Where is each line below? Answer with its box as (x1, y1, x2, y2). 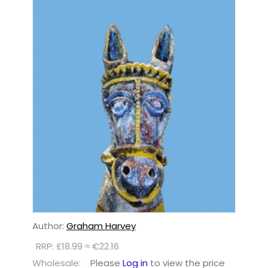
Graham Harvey (66, 220, 136, 233)
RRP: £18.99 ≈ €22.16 (35, 240, 119, 253)
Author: (32, 220, 66, 233)
